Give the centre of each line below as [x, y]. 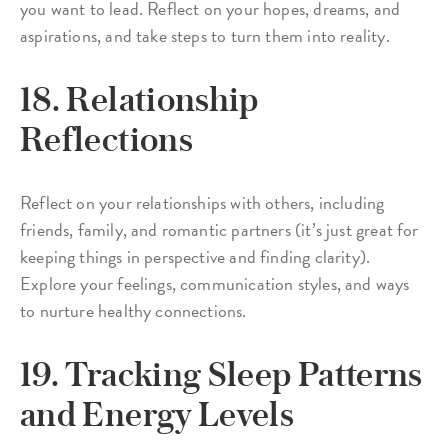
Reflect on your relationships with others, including [202, 202]
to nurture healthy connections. [133, 310]
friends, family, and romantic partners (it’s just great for [219, 229]
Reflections [106, 138]
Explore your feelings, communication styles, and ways [215, 283]
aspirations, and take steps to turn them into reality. [205, 35]
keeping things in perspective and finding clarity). [195, 256]
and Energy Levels [157, 413]
